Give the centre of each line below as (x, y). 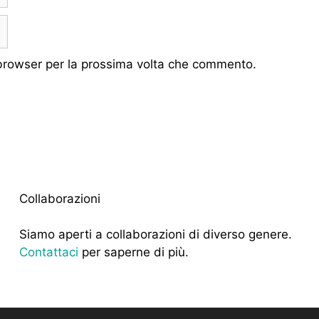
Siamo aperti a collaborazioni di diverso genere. (155, 235)
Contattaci (48, 252)
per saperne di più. (133, 252)
